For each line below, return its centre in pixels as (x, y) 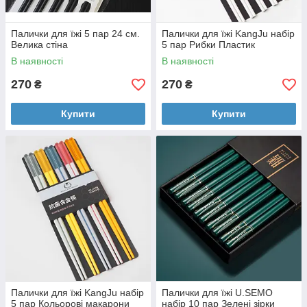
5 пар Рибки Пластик (208, 45)
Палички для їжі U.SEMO (217, 293)
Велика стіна (39, 45)
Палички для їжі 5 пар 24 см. (75, 34)
